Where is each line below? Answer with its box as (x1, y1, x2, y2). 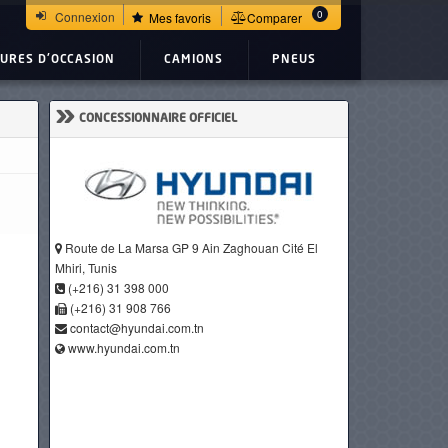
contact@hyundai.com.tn (70, 319, 204, 336)
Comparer (247, 9, 302, 26)
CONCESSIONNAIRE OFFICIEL (79, 113, 237, 125)
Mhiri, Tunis (55, 259, 117, 276)
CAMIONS (163, 54, 223, 66)
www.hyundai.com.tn (68, 339, 180, 356)
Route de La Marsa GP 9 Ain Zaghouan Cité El (62, 239, 318, 256)
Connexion (55, 8, 115, 25)
